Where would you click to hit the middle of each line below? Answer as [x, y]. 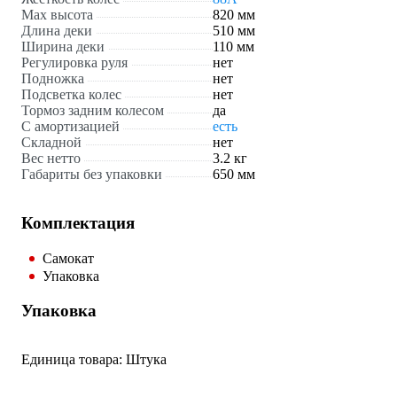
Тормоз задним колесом [93, 111]
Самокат [68, 258]
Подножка [53, 79]
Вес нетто [51, 159]
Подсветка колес [71, 95]
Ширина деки [63, 47]
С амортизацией [70, 127]
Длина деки [57, 31]
